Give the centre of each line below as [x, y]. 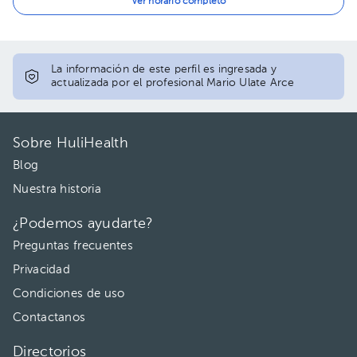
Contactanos [49, 318]
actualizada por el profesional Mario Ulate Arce [173, 83]
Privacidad [41, 270]
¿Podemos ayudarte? [83, 224]
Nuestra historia [57, 189]
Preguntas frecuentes [73, 246]
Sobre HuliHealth [71, 143]
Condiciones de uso [69, 294]
